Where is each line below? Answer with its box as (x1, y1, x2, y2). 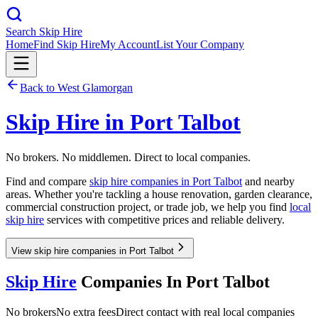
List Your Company (156, 38, 244, 50)
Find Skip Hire (33, 38, 100, 50)
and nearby (242, 175, 295, 187)
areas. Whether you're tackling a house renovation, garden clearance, (6, 187, 312, 200)
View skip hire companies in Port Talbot (11, 245, 174, 256)
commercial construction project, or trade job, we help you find (6, 200, 290, 213)
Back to (20, 82, 57, 94)
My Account (100, 38, 156, 50)
